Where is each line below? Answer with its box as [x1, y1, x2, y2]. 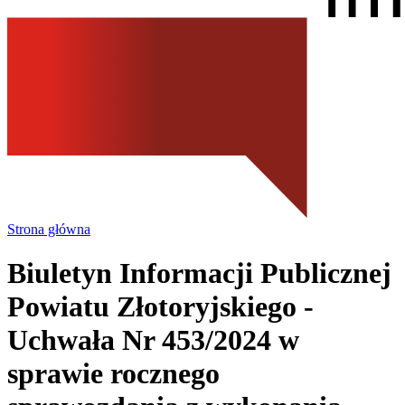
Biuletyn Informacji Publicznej [7, 257, 391, 290]
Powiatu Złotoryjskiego [7, 290, 297, 324]
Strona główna [7, 221, 90, 237]
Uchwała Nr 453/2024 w [7, 324, 299, 357]
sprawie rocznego [7, 357, 220, 391]
